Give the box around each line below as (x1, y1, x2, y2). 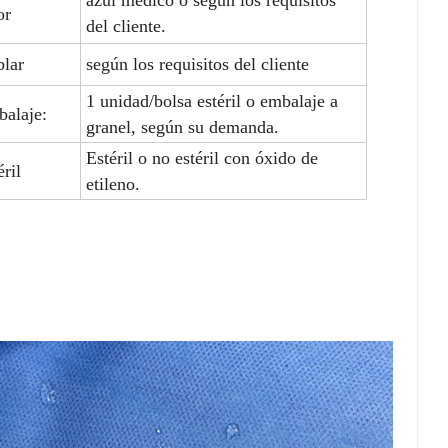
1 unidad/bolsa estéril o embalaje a (86, 90, 339, 111)
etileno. (86, 173, 141, 194)
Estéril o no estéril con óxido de (86, 147, 319, 168)
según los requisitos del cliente (86, 53, 310, 74)
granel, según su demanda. (86, 116, 280, 137)
